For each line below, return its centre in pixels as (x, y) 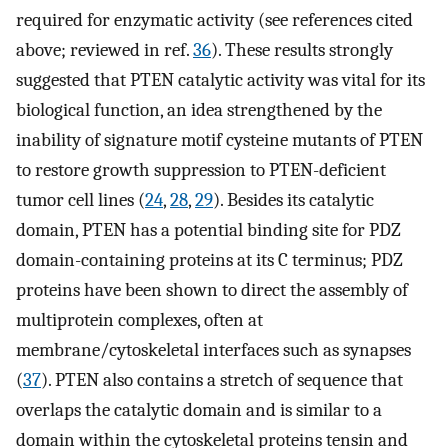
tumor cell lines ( (80, 199)
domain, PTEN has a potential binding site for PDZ (208, 229)
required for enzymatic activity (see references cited (214, 19)
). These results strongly (302, 49)
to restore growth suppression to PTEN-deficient (201, 169)
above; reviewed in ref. (104, 49)
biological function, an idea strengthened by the (199, 109)
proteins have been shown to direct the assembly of (212, 289)
